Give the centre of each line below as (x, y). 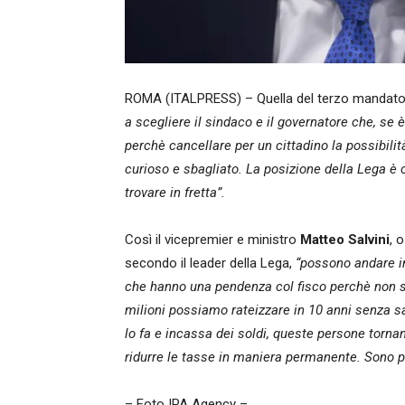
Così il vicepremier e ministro (212, 240)
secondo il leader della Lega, (208, 263)
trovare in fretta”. (175, 193)
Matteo (322, 240)
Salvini (369, 240)
